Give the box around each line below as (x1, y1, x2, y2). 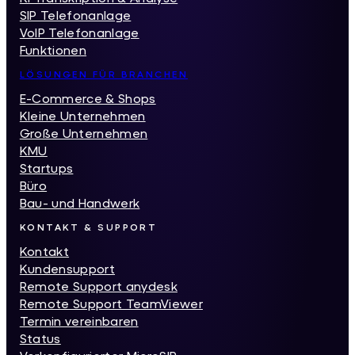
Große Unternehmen (19, 125, 148, 141)
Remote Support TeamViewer (19, 296, 203, 311)
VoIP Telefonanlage (19, 24, 139, 40)
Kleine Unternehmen (19, 108, 146, 124)
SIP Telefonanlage (19, 6, 132, 22)
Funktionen (19, 41, 87, 57)
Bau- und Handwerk (19, 195, 140, 211)
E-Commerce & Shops (19, 90, 156, 106)
